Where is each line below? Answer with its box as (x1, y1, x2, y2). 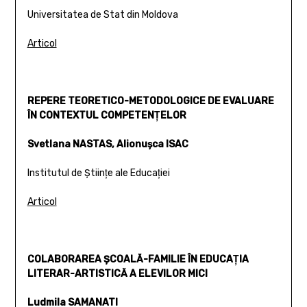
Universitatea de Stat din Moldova (27, 8, 178, 21)
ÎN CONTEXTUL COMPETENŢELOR (27, 109, 186, 121)
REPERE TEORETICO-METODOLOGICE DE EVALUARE (27, 95, 274, 107)
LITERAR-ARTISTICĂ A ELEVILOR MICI (27, 267, 208, 280)
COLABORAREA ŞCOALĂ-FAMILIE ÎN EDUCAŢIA (27, 253, 249, 265)
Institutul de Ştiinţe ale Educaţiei (27, 167, 170, 179)
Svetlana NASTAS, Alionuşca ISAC (27, 138, 188, 150)
